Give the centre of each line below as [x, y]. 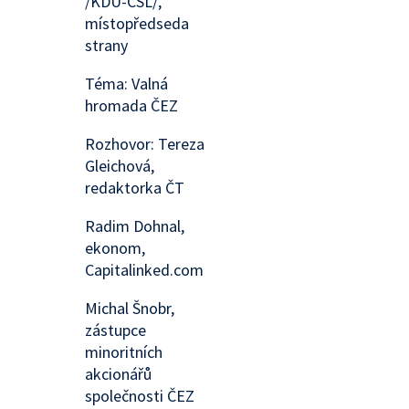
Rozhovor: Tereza [145, 144]
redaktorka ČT [135, 188]
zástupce [116, 330]
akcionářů [119, 374]
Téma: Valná [127, 84]
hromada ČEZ [132, 105]
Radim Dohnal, [135, 226]
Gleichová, [120, 166]
